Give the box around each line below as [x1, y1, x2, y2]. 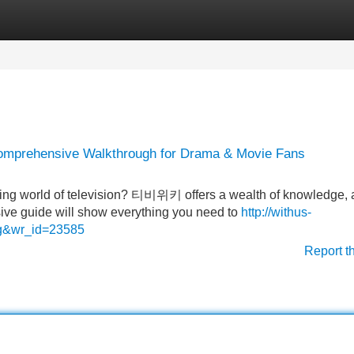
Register [87, 13, 134, 26]
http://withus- [241, 205, 311, 219]
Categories [2, 13, 63, 26]
